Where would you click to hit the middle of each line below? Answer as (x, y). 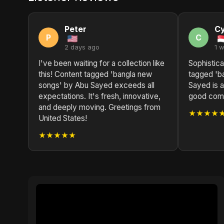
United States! (63, 118)
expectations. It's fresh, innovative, (99, 96)
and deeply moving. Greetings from (99, 107)
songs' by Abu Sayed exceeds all (96, 85)
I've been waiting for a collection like (101, 63)
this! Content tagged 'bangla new (95, 74)
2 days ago (82, 47)
